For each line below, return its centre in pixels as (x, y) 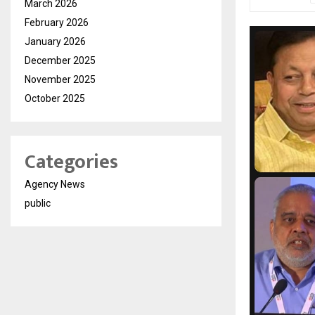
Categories (71, 162)
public (38, 204)
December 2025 (60, 61)
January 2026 (55, 42)
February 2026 (57, 23)
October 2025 (55, 99)
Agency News (55, 185)
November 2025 (60, 80)
